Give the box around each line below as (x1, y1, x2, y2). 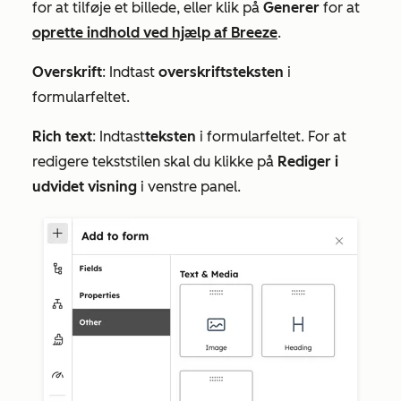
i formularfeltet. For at (196, 128, 346, 146)
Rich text (32, 128, 92, 146)
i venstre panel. (137, 178, 244, 196)
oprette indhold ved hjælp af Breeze (32, 24, 277, 42)
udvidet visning (32, 178, 137, 196)
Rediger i (277, 153, 338, 171)
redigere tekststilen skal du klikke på (32, 153, 277, 171)
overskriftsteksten (158, 64, 284, 81)
